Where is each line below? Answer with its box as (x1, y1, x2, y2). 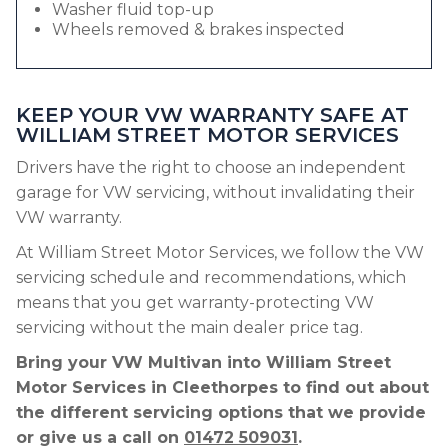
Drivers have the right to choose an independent (16, 158, 406, 177)
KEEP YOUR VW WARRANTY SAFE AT (16, 103, 409, 127)
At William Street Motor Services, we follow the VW (16, 243, 424, 262)
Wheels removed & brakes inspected (52, 20, 345, 39)
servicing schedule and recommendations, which (16, 268, 406, 287)
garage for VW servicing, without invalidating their (16, 183, 415, 202)
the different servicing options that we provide (16, 403, 426, 422)
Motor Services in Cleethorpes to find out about (16, 378, 429, 397)
